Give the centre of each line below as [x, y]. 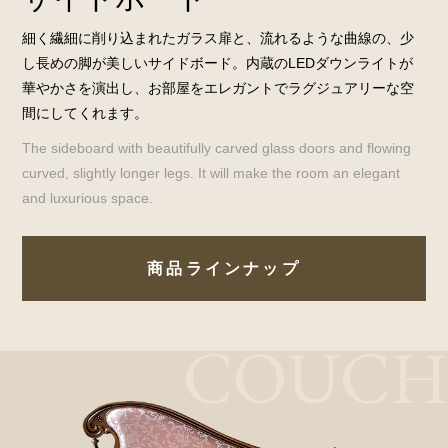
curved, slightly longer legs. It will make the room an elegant [211, 173]
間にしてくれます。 [85, 113]
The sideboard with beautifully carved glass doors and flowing [217, 148]
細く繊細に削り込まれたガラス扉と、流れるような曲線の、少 [218, 38]
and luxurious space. [88, 198]
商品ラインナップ [224, 269]
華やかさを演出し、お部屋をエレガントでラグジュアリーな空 [218, 88]
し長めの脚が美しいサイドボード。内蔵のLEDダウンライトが [218, 63]
